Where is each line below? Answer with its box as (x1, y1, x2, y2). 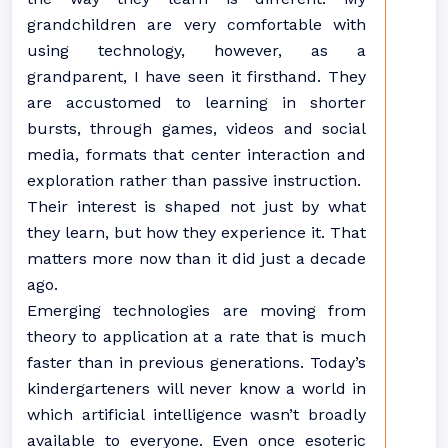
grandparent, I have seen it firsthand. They (27, 67, 366, 86)
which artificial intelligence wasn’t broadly (27, 405, 366, 424)
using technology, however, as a (27, 41, 366, 60)
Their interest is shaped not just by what (27, 197, 366, 216)
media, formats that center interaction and (27, 145, 366, 164)
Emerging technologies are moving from (27, 301, 366, 320)
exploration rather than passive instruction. (27, 171, 361, 190)
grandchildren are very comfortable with (27, 15, 366, 34)
